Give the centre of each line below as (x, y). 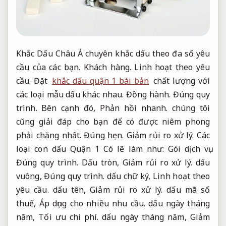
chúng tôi (189, 108)
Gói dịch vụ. (189, 149)
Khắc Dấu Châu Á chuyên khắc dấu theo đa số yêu (113, 54)
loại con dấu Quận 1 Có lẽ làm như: (92, 149)
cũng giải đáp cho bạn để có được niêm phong (113, 122)
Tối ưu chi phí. (69, 217)
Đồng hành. (148, 95)
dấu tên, (69, 190)
